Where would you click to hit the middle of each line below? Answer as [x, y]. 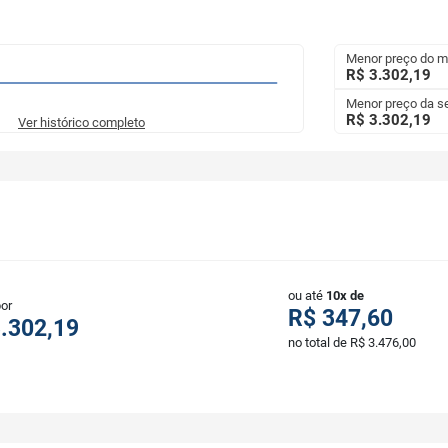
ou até [307, 296]
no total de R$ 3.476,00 [352, 343]
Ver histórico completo [81, 123]
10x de [345, 296]
